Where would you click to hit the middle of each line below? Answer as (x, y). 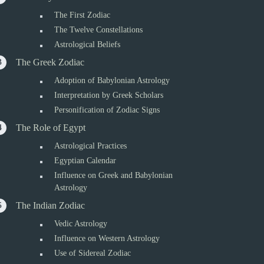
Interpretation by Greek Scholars (109, 95)
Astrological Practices (91, 146)
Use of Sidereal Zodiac (93, 253)
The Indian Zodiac (51, 205)
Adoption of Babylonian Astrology (112, 80)
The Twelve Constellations (99, 30)
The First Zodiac (82, 15)
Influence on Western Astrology (107, 238)
